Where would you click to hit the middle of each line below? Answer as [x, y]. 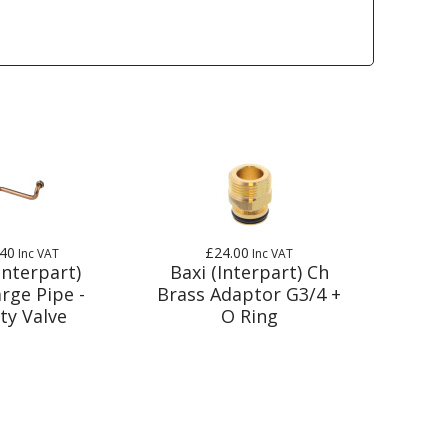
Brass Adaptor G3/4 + [249, 293]
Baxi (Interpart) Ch [249, 271]
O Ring [249, 315]
